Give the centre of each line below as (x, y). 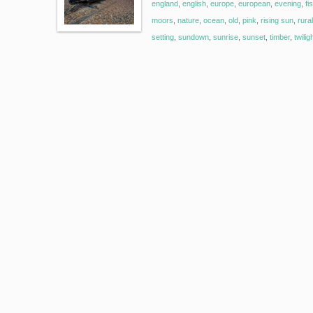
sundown (194, 37)
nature (188, 20)
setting (163, 37)
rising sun (277, 20)
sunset (254, 37)
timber (280, 37)
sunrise (226, 37)
